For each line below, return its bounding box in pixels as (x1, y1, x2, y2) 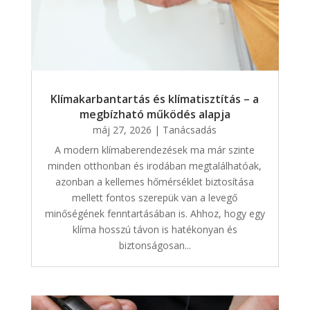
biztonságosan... (118, 239, 191, 253)
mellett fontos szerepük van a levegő (72, 191, 238, 205)
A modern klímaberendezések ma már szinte (55, 143, 255, 157)
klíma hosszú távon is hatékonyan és (72, 223, 237, 237)
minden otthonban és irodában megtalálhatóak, (48, 159, 262, 173)
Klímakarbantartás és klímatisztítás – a (51, 91, 259, 107)
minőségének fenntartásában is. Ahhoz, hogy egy (44, 207, 265, 221)
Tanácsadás (163, 123, 217, 137)
